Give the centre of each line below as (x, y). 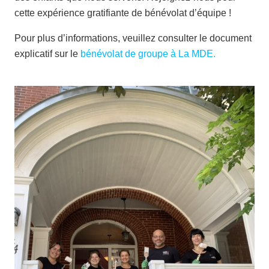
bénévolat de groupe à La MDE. (148, 54)
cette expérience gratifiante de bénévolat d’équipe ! (123, 13)
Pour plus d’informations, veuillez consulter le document (133, 38)
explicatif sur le (47, 54)
